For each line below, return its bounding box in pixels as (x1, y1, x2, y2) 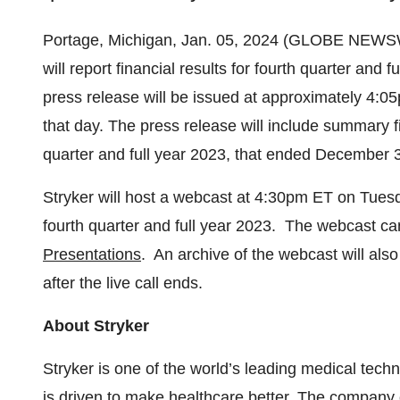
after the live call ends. (43, 274, 203, 292)
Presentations (43, 246, 141, 263)
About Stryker (43, 317, 149, 335)
